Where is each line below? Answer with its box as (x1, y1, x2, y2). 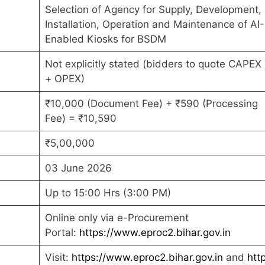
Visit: (44, 251, 72, 263)
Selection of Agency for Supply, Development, (44, 3, 261, 15)
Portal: (44, 226, 79, 238)
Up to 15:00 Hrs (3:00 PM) (44, 186, 171, 199)
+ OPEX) (44, 72, 85, 85)
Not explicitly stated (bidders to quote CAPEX (44, 57, 261, 70)
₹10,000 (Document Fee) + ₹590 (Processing (44, 97, 258, 109)
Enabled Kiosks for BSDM (44, 33, 166, 45)
